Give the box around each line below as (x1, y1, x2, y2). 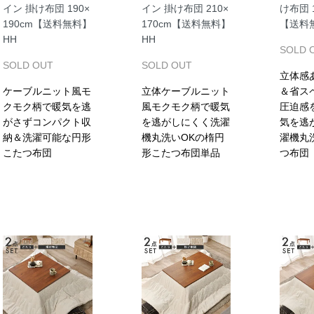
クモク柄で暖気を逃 (3, 101, 91, 113)
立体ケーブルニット (141, 86, 230, 97)
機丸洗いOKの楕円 (141, 132, 224, 144)
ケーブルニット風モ (3, 86, 91, 97)
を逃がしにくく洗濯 (141, 116, 230, 128)
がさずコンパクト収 (3, 116, 91, 128)
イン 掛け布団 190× (3, 3, 90, 15)
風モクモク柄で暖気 (141, 101, 230, 113)
